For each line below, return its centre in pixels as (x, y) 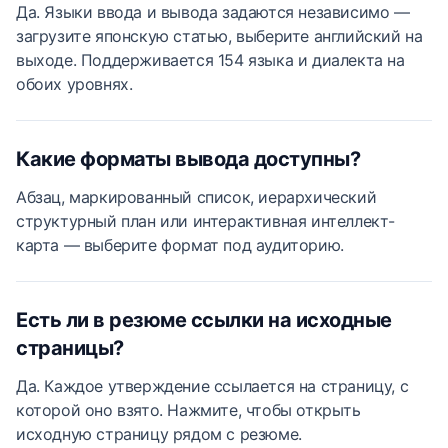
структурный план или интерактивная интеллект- (206, 221)
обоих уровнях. (74, 84)
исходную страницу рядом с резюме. (159, 434)
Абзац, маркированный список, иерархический (196, 197)
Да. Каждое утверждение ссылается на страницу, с (212, 386)
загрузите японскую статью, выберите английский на (219, 36)
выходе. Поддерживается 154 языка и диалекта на (210, 60)
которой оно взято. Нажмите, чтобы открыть (188, 410)
